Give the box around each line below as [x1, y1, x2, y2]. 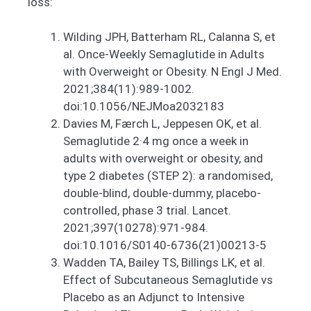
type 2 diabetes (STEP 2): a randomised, [63, 169, 273, 183]
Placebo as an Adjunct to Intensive [63, 290, 244, 305]
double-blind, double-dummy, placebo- [63, 186, 261, 201]
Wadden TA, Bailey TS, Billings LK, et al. [63, 255, 265, 270]
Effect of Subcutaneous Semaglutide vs [63, 273, 273, 287]
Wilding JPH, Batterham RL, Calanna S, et [63, 30, 276, 44]
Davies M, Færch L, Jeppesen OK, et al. [63, 117, 262, 131]
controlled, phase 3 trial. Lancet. [63, 203, 231, 218]
